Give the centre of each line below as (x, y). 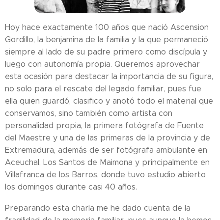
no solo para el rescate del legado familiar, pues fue (103, 89)
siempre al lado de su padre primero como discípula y (106, 52)
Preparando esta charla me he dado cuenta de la (98, 208)
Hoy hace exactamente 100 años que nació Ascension (107, 27)
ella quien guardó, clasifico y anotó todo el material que (109, 101)
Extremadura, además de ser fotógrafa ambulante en (106, 150)
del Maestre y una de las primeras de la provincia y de (108, 138)
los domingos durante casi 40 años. (71, 187)
